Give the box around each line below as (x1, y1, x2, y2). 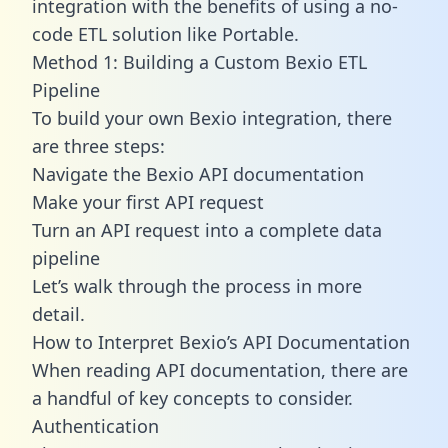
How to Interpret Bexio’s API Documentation (32, 329, 410, 354)
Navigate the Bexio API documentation (32, 161, 364, 186)
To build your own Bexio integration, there (32, 105, 392, 130)
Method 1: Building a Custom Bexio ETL (32, 49, 367, 74)
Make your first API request (32, 189, 264, 214)
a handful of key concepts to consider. (32, 385, 353, 410)
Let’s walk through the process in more (32, 273, 362, 298)
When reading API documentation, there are (32, 357, 408, 382)
